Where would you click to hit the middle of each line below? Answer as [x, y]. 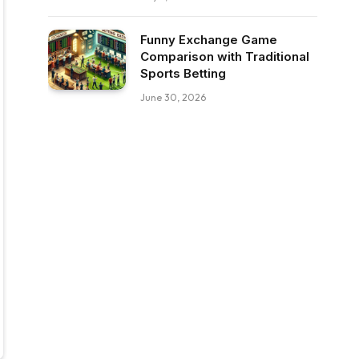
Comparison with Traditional [225, 56]
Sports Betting [183, 73]
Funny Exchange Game [209, 40]
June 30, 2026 [173, 97]
